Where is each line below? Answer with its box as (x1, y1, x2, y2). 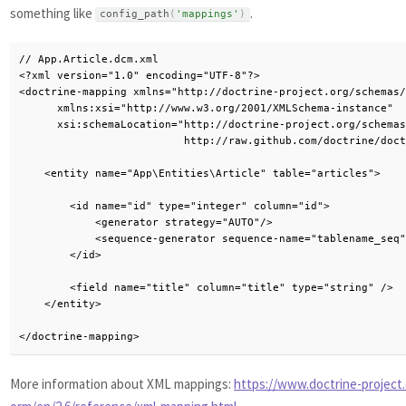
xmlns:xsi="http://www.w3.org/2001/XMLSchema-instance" (19, 102, 393, 114)
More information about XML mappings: (10, 375, 234, 392)
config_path (100, 8, 169, 21)
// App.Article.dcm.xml (19, 53, 159, 65)
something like (10, 5, 95, 22)
